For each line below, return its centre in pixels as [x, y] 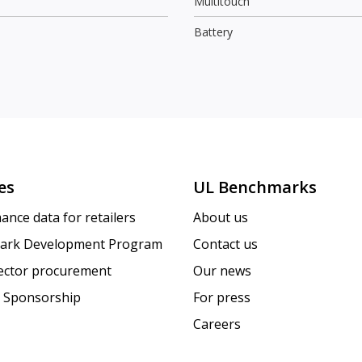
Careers [217, 324]
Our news [222, 271]
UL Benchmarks [255, 187]
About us [221, 218]
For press [222, 298]
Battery [213, 32]
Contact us [225, 244]
